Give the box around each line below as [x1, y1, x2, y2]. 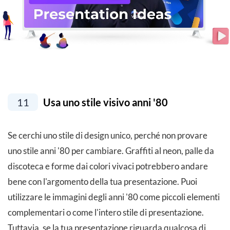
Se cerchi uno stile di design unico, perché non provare [8, 130, 207, 141]
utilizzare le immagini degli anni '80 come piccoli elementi [8, 191, 220, 203]
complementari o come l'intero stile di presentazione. [8, 207, 204, 218]
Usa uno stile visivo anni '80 [41, 96, 168, 109]
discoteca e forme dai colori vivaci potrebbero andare [8, 161, 208, 172]
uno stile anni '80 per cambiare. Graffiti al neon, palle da [8, 145, 214, 157]
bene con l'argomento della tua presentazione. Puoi [8, 176, 197, 187]
